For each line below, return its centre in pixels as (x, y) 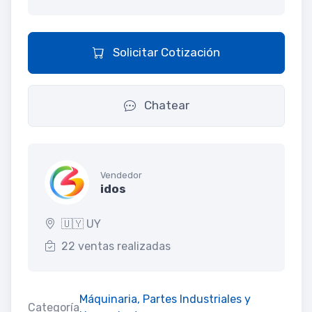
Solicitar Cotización (165, 52)
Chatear (165, 105)
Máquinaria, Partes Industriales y (165, 299)
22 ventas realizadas (116, 246)
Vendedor (121, 175)
